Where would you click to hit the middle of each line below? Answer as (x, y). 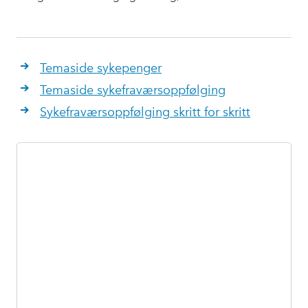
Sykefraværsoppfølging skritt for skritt (145, 112)
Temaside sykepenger (101, 68)
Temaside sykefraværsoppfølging (133, 90)
